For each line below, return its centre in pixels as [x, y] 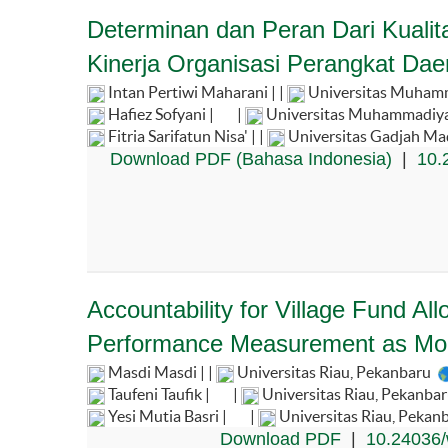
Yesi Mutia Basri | [167, 415]
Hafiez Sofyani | [161, 113]
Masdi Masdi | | [160, 371]
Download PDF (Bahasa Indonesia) [250, 158]
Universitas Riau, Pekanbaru [334, 371]
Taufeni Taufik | [159, 393]
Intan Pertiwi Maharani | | [196, 91]
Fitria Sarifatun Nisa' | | [186, 135]
